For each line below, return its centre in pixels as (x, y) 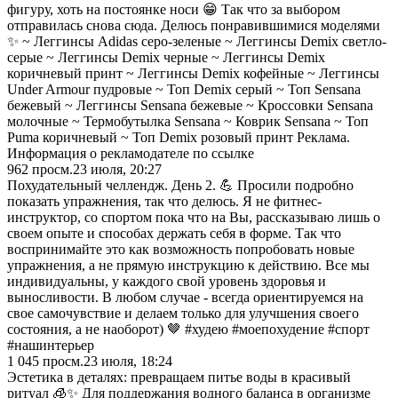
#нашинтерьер (51, 345)
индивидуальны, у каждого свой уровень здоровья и (167, 281)
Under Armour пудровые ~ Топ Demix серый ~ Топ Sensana (184, 89)
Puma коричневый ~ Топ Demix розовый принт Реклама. (179, 137)
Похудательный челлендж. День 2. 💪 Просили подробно (180, 185)
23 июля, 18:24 (128, 361)
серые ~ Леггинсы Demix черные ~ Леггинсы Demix (166, 57)
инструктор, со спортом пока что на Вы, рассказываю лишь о (194, 217)
